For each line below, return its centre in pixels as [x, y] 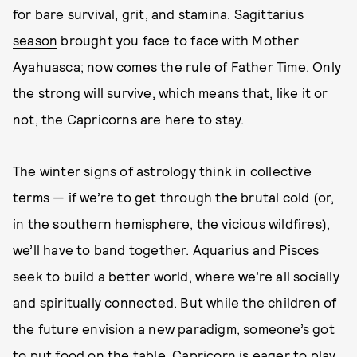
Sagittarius [269, 14]
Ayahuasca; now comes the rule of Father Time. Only [177, 66]
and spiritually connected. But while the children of [175, 302]
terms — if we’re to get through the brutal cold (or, [174, 197]
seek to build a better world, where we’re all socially [176, 276]
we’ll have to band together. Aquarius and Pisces [166, 249]
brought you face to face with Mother [178, 40]
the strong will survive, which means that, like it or [171, 92]
